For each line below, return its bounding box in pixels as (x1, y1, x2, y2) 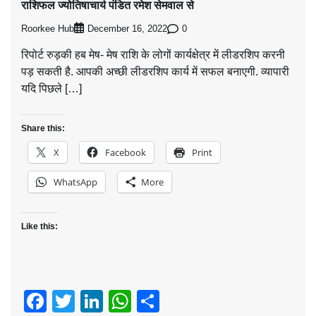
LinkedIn (103, 288, 189, 315)
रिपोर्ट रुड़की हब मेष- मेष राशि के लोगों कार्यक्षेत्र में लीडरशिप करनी (21, 49, 285, 61)
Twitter (75, 288, 142, 315)
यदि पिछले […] (21, 83, 82, 95)
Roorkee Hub (21, 23, 74, 34)
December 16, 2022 (87, 24, 167, 35)
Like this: (21, 221, 58, 232)
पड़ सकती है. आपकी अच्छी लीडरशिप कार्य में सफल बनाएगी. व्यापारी (21, 66, 289, 78)
